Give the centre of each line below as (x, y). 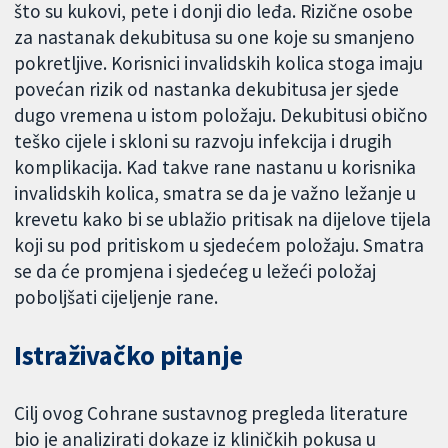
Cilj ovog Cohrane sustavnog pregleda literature (211, 412)
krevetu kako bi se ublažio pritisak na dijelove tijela (223, 219)
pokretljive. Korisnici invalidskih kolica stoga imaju (219, 63)
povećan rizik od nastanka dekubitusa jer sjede (207, 89)
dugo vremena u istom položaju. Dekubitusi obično (221, 115)
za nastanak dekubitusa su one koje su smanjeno (215, 37)
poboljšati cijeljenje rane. (116, 297)
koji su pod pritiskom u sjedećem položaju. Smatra (219, 245)
